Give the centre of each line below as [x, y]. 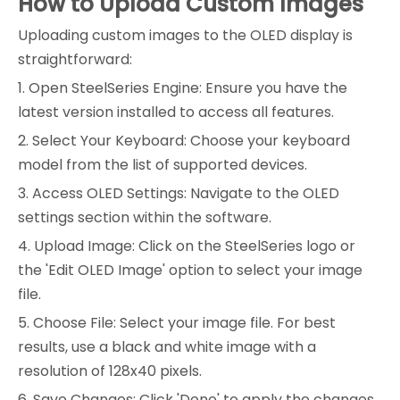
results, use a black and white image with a [167, 347]
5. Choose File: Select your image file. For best [177, 323]
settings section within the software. [145, 218]
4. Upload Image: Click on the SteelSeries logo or [187, 246]
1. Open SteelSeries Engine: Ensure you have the [183, 88]
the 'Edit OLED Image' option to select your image [190, 271]
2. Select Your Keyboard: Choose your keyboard [184, 141]
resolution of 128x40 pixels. [110, 371]
